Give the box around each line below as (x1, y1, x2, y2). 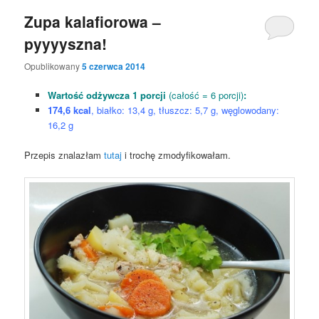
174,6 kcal (47, 103, 91, 117)
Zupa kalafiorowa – (24, 11, 162, 33)
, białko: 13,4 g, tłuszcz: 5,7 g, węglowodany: (90, 103, 279, 117)
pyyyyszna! (24, 33, 108, 55)
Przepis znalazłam (24, 147, 105, 162)
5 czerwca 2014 (82, 59, 146, 73)
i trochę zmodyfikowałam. (122, 147, 231, 162)
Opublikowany (24, 59, 83, 72)
